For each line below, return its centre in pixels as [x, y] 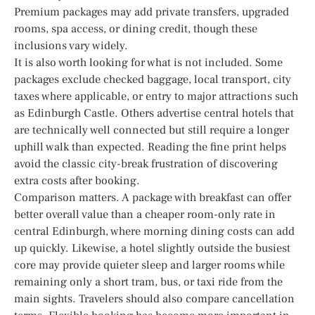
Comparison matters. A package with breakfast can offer [153, 197]
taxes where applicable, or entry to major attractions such [156, 96]
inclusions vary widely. [71, 45]
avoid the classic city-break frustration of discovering [146, 163]
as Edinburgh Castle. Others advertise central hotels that [154, 113]
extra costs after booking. [77, 180]
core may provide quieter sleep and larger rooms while [149, 265]
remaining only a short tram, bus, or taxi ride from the [148, 282]
